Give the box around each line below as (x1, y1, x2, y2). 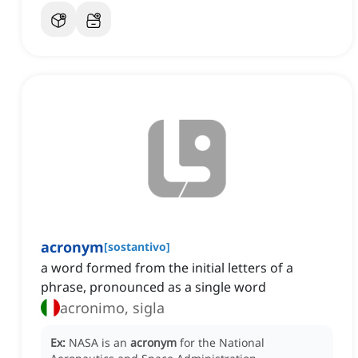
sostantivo (108, 239, 166, 255)
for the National (180, 335, 265, 351)
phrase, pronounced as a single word (41, 278, 266, 296)
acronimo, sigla (60, 298, 165, 318)
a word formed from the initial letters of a (41, 259, 293, 277)
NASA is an (69, 335, 130, 351)
